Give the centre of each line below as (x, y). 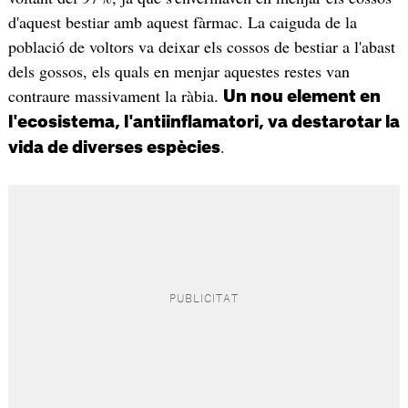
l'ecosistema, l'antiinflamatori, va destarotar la (204, 122)
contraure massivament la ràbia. (115, 96)
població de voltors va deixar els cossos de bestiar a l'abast (201, 47)
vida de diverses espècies (114, 148)
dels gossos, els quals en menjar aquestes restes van (178, 71)
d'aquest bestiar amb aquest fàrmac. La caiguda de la (182, 22)
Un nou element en (301, 97)
